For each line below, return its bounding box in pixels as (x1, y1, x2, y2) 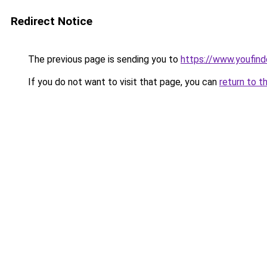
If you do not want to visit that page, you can (26, 76, 219, 88)
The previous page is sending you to (26, 54, 181, 65)
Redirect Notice (11, 14, 92, 28)
